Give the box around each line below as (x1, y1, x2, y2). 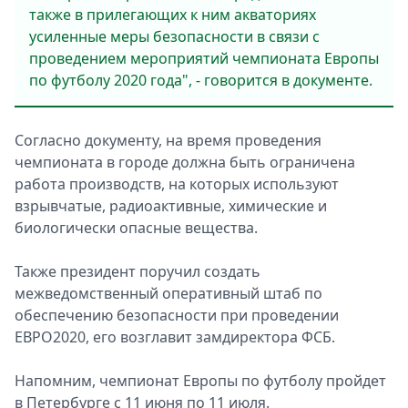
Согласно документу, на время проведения (15, 130, 321, 150)
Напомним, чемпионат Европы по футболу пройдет (15, 371, 386, 391)
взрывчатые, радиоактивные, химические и (15, 196, 327, 216)
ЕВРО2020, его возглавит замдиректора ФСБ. (15, 327, 335, 347)
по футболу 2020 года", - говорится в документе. (29, 70, 372, 90)
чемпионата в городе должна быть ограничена (15, 152, 355, 172)
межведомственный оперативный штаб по (15, 283, 322, 303)
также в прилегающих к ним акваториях (29, 5, 316, 25)
